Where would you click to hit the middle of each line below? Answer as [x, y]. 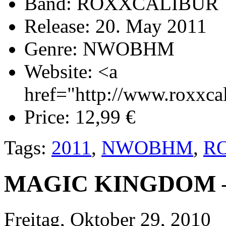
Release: [57, 26]
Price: [47, 117]
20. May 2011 [149, 26]
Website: [59, 72]
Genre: [51, 49]
